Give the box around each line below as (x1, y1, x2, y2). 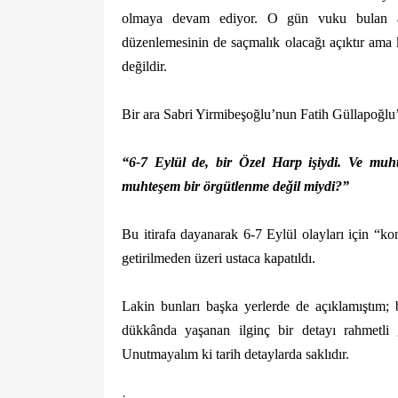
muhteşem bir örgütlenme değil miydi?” (122, 178, 349, 194)
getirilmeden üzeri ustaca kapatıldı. (122, 251, 315, 267)
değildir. (122, 58, 167, 74)
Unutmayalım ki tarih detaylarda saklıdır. (122, 346, 349, 362)
